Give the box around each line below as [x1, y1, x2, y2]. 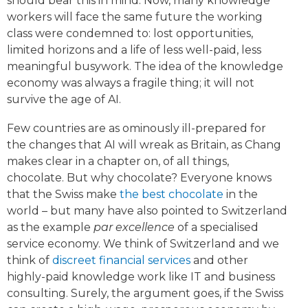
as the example [7, 221, 93, 234]
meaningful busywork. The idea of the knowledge [7, 60, 283, 74]
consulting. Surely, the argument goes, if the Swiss [7, 287, 283, 300]
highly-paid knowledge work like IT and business [7, 270, 275, 284]
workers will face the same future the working [7, 10, 263, 24]
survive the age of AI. [7, 93, 124, 107]
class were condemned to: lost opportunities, [7, 27, 253, 41]
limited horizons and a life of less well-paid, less [7, 43, 261, 57]
